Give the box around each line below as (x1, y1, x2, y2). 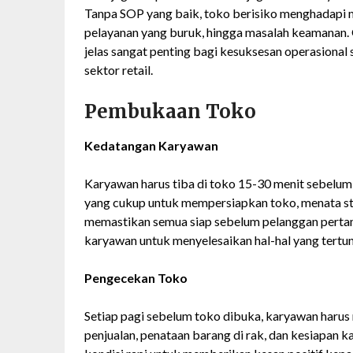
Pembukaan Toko (84, 99, 256, 124)
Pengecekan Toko (84, 270, 188, 286)
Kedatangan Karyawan (84, 138, 218, 154)
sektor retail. (84, 62, 153, 78)
